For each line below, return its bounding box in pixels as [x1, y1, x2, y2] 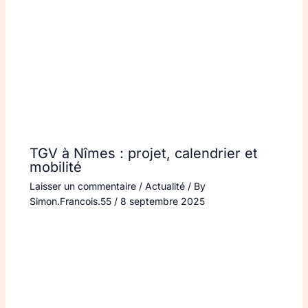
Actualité [144, 180, 185, 192]
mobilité [29, 159, 82, 176]
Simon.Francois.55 [29, 195, 114, 208]
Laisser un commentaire [29, 180, 136, 192]
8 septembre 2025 [120, 195, 205, 208]
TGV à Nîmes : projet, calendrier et [29, 145, 258, 162]
